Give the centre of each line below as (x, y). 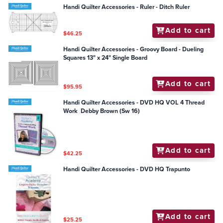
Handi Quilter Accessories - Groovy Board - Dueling (134, 50)
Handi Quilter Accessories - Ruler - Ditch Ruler (127, 7)
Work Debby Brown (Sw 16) (102, 111)
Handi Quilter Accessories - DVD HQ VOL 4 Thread (124, 103)
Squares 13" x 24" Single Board (130, 58)
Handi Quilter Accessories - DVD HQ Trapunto (127, 169)
